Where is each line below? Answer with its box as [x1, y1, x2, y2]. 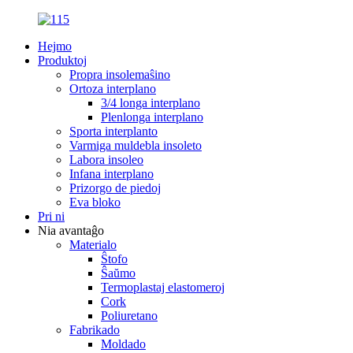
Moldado [101, 337, 146, 351]
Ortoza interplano [69, 82, 156, 95]
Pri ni [38, 210, 65, 223]
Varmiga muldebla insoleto [69, 139, 202, 152]
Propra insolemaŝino [69, 68, 170, 81]
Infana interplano [69, 167, 154, 180]
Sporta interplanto [69, 124, 158, 138]
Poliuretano [101, 309, 158, 322]
